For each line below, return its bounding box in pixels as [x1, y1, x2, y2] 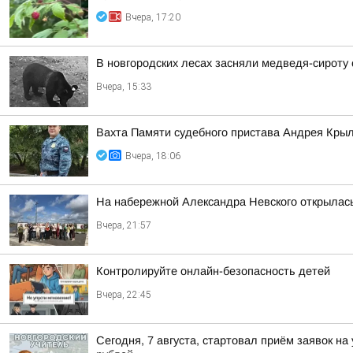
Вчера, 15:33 [96, 81, 151, 92]
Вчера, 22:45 [96, 289, 151, 300]
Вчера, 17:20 [125, 12, 180, 23]
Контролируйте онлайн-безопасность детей [96, 265, 330, 277]
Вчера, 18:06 [125, 150, 180, 162]
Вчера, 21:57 [96, 220, 151, 231]
